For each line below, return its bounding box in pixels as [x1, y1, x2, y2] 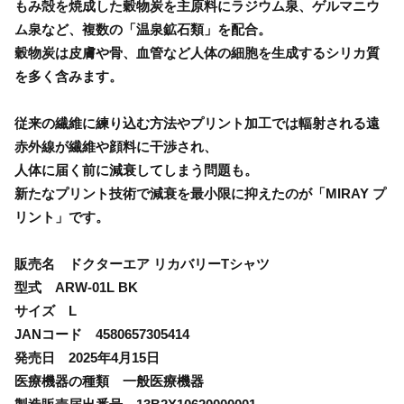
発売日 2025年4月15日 [14, 349, 160, 365]
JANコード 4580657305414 [14, 326, 189, 342]
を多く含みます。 [14, 68, 123, 84]
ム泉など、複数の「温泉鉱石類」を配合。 [14, 21, 271, 37]
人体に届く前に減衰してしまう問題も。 [14, 161, 258, 178]
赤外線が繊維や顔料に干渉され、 [14, 138, 217, 154]
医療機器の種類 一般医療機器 [14, 372, 204, 389]
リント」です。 [14, 208, 109, 225]
